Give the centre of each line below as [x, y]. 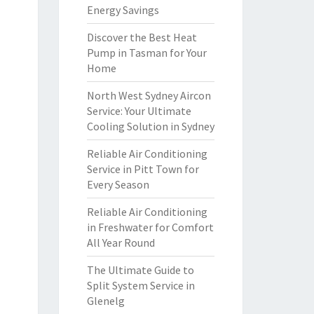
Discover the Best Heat [142, 37]
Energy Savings [123, 10]
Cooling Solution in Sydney [150, 126]
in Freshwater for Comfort [150, 227]
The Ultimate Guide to [140, 270]
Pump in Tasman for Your [146, 53]
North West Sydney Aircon [149, 95]
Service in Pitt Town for [143, 169]
